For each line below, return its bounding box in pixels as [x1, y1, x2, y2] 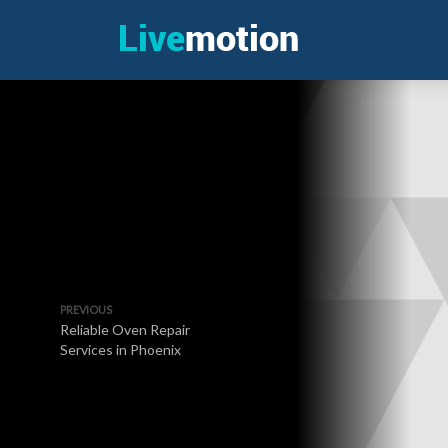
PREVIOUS [60, 303, 112, 316]
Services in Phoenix [60, 341, 181, 358]
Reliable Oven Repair [60, 321, 190, 338]
